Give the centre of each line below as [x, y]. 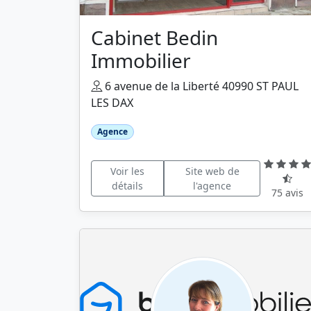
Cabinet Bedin [154, 38]
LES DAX [112, 103]
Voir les [127, 171]
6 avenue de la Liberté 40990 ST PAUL [200, 86]
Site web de [212, 171]
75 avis [288, 193]
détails [127, 185]
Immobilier [141, 61]
